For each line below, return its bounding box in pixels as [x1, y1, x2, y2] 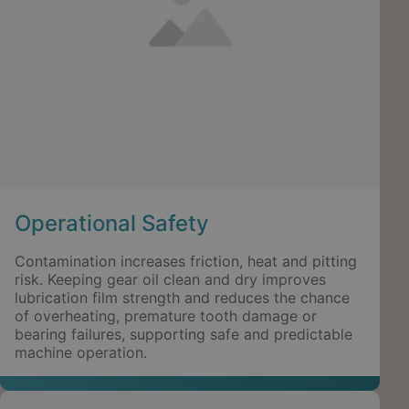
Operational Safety [15, 209, 209, 236]
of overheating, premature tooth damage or [15, 306, 317, 325]
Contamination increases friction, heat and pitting [15, 251, 357, 270]
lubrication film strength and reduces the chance [15, 288, 350, 307]
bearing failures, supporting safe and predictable [15, 324, 352, 343]
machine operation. [15, 342, 147, 362]
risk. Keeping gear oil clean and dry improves [15, 269, 326, 288]
